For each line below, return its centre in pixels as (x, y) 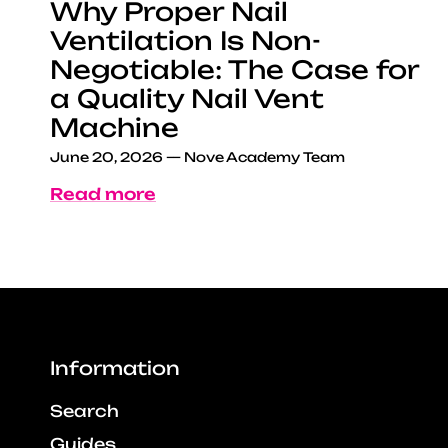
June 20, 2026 (106, 157)
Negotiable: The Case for (234, 70)
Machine (114, 128)
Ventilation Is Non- (185, 41)
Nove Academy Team (264, 157)
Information (115, 368)
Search (84, 411)
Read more (103, 194)
